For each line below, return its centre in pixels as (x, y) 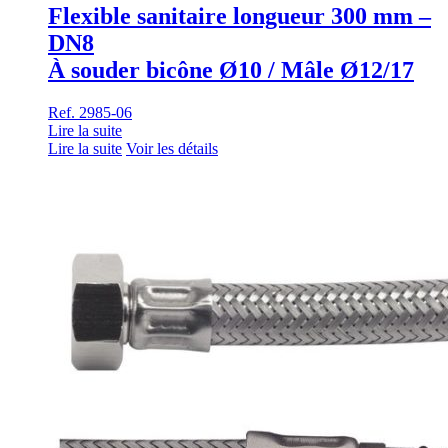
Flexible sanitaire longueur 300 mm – (239, 16)
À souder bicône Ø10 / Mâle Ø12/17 (231, 70)
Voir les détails (172, 148)
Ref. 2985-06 (90, 112)
